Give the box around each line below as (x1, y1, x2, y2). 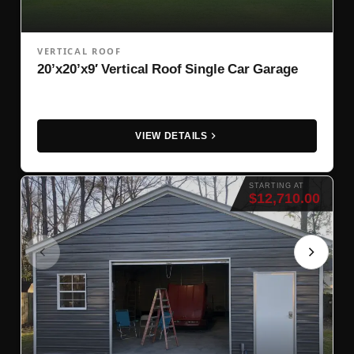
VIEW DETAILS (135, 130, 208, 141)
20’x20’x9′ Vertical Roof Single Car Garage (37, 60, 298, 77)
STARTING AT (249, 181, 304, 190)
